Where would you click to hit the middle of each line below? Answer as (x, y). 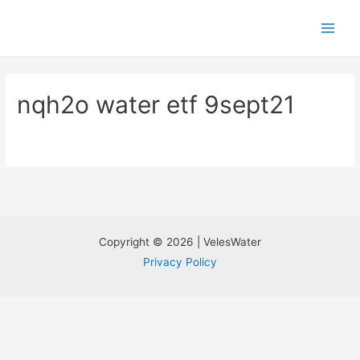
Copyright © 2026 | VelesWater (180, 241)
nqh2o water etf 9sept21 (156, 105)
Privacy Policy (180, 262)
